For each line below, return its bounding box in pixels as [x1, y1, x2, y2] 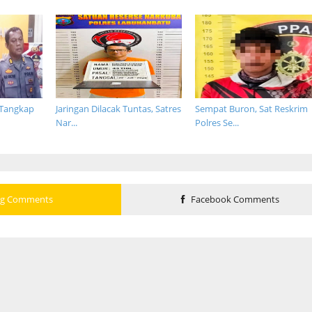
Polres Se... [195, 116, 240, 129]
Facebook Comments [188, 193, 279, 206]
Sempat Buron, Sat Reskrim [195, 102, 309, 115]
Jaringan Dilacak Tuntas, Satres [55, 102, 181, 115]
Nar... [55, 116, 77, 129]
